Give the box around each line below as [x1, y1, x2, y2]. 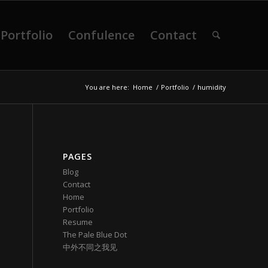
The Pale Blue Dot [63, 229, 127, 240]
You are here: [85, 83, 129, 92]
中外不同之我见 [63, 242, 118, 252]
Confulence [68, 27, 135, 43]
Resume [63, 217, 93, 227]
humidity [197, 83, 226, 92]
